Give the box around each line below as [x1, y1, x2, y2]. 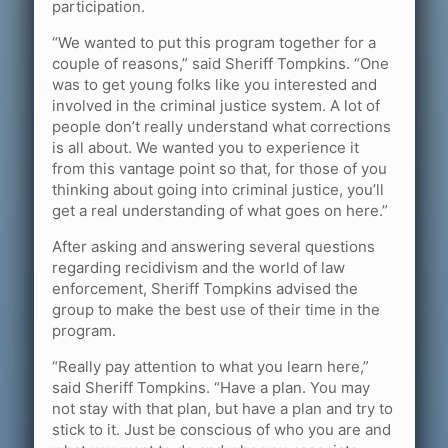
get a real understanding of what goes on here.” [52, 200, 388, 220]
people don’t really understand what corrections [52, 116, 391, 136]
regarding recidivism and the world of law [52, 257, 345, 277]
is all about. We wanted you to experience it [52, 137, 359, 157]
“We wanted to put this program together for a [52, 32, 376, 52]
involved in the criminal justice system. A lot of [52, 95, 380, 115]
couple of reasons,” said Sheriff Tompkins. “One [52, 53, 389, 73]
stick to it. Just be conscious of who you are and [52, 419, 391, 439]
